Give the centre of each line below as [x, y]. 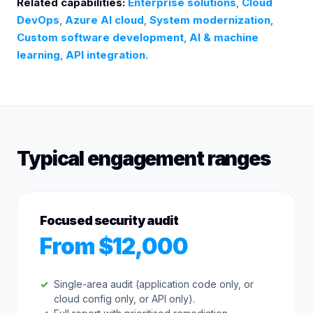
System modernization [210, 20]
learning [38, 55]
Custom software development [100, 37]
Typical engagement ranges [144, 159]
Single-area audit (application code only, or [154, 284]
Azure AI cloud [104, 20]
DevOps [38, 20]
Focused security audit [109, 220]
